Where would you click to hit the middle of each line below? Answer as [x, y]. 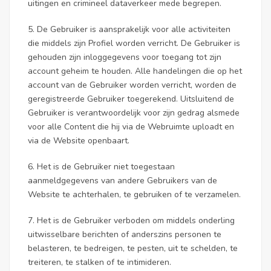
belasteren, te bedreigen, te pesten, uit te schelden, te [133, 248]
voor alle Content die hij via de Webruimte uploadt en [131, 127]
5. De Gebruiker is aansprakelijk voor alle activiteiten [129, 29]
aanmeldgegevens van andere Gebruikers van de [122, 181]
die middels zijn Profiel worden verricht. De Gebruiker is [134, 43]
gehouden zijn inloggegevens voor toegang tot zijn [125, 57]
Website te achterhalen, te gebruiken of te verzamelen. [134, 194]
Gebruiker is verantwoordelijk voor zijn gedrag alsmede [134, 113]
